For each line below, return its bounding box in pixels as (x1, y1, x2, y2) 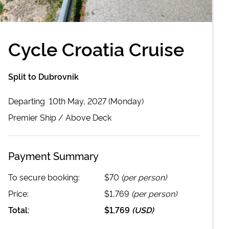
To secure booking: (8, 171, 80, 182)
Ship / (38, 111, 65, 123)
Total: (8, 203, 30, 215)
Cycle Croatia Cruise (8, 35, 184, 61)
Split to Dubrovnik (8, 70, 79, 82)
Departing (8, 95, 47, 106)
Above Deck (65, 111, 111, 123)
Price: (8, 187, 29, 199)
